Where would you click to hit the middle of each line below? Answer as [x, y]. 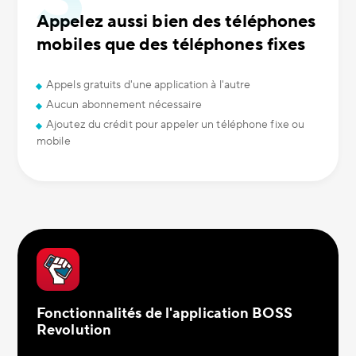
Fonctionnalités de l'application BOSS [164, 313]
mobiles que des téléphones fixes [171, 44]
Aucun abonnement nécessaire [124, 105]
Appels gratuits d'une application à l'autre [149, 85]
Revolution [74, 330]
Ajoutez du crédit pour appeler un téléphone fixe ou [176, 125]
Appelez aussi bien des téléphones [176, 21]
